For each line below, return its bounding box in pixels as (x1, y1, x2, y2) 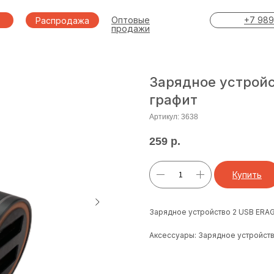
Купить (232, 169, 262, 180)
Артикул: (149, 113, 181, 121)
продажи (111, 23, 150, 34)
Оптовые (111, 15, 150, 25)
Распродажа (35, 15, 89, 26)
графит (149, 92, 198, 108)
